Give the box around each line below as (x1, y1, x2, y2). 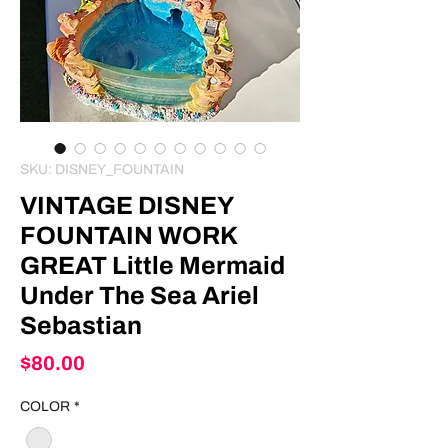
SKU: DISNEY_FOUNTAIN (20, 162, 184, 178)
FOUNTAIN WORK (20, 222, 237, 250)
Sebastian (20, 312, 142, 340)
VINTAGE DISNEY (20, 192, 233, 220)
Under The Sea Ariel (20, 282, 259, 310)
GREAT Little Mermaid (20, 252, 285, 280)
